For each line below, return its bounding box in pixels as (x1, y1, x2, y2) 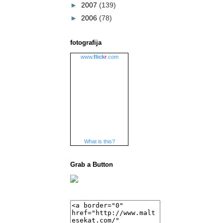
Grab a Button (70, 160, 113, 168)
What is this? (84, 138, 115, 144)
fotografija (70, 38, 102, 46)
